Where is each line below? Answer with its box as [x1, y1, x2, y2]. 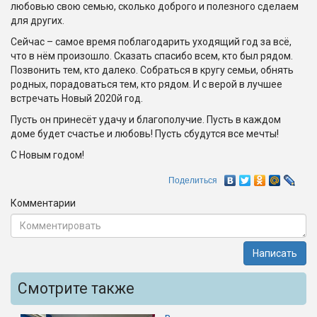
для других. [11, 15, 64, 26]
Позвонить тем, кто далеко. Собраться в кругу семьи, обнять [11, 64, 294, 76]
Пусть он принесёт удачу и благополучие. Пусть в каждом [11, 114, 281, 125]
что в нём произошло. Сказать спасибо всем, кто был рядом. [11, 50, 293, 62]
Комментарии [11, 197, 76, 209]
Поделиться [168, 175, 217, 186]
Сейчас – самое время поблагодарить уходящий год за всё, [11, 36, 292, 47]
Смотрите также [18, 279, 134, 298]
